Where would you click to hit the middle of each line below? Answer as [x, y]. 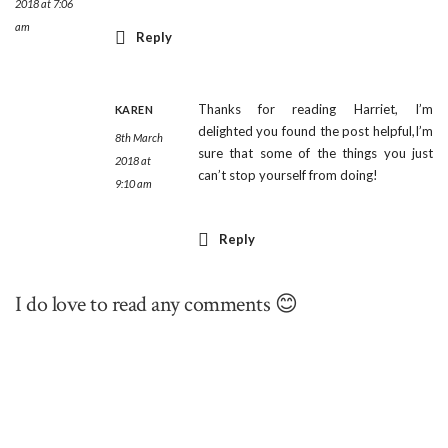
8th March [138, 138]
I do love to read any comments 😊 [156, 305]
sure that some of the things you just [315, 153]
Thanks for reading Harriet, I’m [315, 109]
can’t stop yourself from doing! [287, 175]
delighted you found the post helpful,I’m [315, 131]
